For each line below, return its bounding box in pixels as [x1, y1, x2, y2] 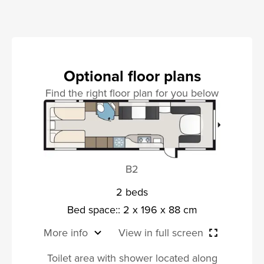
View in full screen [118, 225, 203, 240]
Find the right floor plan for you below [45, 85, 219, 101]
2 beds [116, 184, 148, 199]
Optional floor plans [63, 65, 201, 88]
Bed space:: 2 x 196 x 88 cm [67, 202, 197, 217]
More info [44, 225, 88, 240]
